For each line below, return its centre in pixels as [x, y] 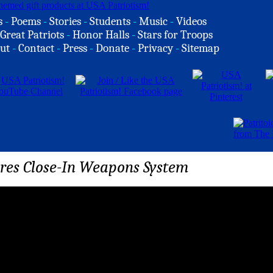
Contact [36, 48]
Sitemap [200, 48]
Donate [112, 48]
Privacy [155, 48]
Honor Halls [101, 35]
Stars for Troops [175, 35]
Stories [65, 21]
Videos [191, 21]
